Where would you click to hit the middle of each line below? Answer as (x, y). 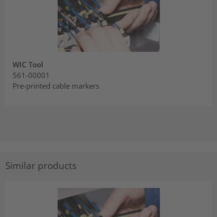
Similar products (41, 165)
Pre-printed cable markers (56, 86)
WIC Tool (28, 65)
